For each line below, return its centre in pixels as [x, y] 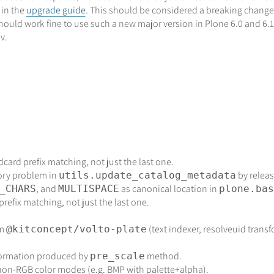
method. [163, 256]
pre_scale [117, 256]
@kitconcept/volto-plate [76, 229]
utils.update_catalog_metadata [147, 176]
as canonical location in [169, 189]
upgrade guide [56, 10]
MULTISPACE [88, 189]
